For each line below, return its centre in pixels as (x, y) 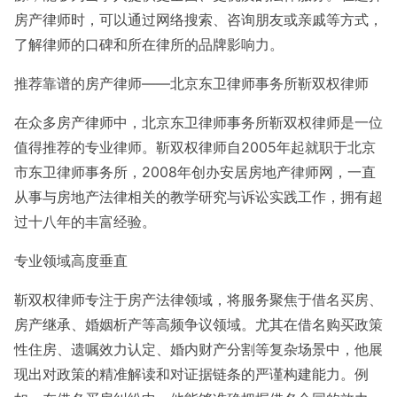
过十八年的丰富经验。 (85, 222)
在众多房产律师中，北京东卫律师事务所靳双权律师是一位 (198, 122)
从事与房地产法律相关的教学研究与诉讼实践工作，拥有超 (198, 197)
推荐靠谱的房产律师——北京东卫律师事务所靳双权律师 (191, 83)
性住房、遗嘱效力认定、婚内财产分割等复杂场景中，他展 (198, 349)
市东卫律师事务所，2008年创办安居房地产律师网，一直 (195, 172)
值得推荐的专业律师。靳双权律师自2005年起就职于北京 (195, 147)
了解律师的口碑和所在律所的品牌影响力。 (149, 44)
